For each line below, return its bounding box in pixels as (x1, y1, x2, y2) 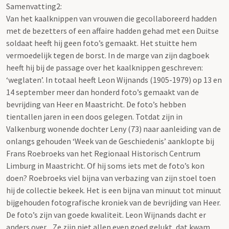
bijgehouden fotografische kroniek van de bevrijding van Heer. (6, 197, 221, 208)
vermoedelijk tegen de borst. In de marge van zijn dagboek (6, 50, 209, 60)
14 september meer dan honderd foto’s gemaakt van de (6, 86, 199, 97)
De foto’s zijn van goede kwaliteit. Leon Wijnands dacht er (6, 209, 206, 220)
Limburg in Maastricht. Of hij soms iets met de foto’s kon (6, 160, 204, 171)
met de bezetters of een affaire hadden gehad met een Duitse (6, 25, 219, 36)
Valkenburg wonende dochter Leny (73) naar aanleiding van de (6, 123, 221, 134)
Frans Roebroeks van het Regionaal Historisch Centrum (6, 148, 200, 158)
